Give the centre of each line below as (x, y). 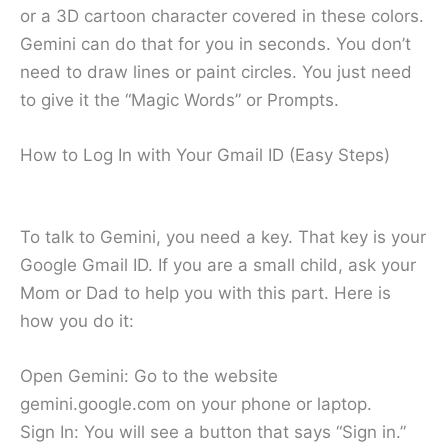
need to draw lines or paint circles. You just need (216, 72)
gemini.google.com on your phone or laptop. (196, 403)
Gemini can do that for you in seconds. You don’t (215, 44)
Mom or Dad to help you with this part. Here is (205, 292)
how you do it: (77, 320)
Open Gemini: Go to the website (149, 375)
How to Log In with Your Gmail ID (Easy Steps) (205, 155)
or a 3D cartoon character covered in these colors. (222, 16)
